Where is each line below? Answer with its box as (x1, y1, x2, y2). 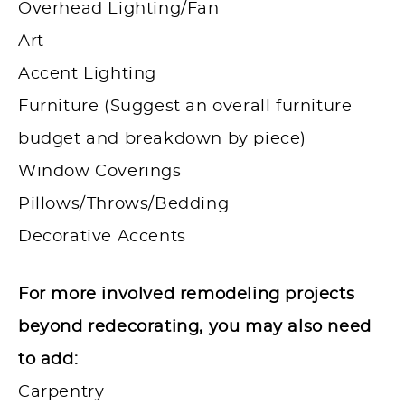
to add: (18, 352, 79, 369)
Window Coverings (18, 164, 182, 181)
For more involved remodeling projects (18, 287, 355, 304)
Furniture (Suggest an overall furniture (18, 99, 353, 116)
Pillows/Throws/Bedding (18, 196, 230, 213)
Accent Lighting (18, 66, 156, 83)
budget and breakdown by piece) (18, 131, 307, 148)
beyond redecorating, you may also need (18, 319, 372, 336)
